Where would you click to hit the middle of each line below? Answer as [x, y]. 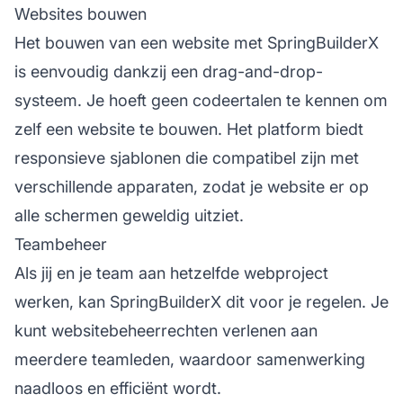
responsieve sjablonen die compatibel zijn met [187, 157]
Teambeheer [61, 244]
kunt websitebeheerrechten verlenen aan [166, 330]
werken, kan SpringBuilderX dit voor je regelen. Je [201, 301]
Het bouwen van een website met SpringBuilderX [197, 42]
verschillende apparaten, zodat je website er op [192, 186]
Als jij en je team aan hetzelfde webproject [171, 273]
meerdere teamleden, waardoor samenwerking [190, 359]
